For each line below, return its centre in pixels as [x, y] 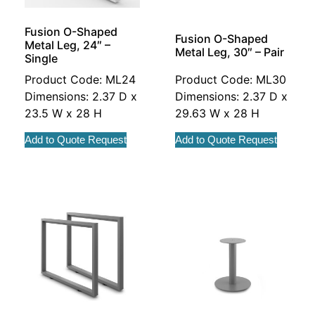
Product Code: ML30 [231, 80]
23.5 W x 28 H [63, 114]
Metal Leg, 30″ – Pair [230, 52]
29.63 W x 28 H [217, 114]
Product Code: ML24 [80, 80]
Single [41, 59]
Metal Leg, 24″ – [67, 45]
